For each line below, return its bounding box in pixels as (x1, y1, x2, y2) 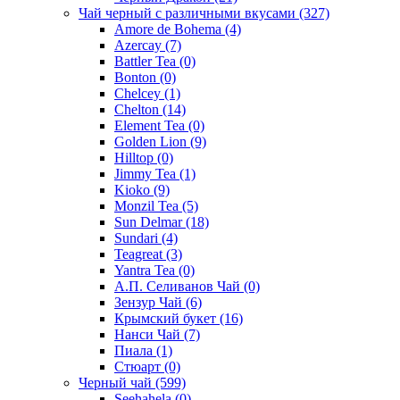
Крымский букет (114, 310, 220, 326)
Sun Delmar (114, 213, 186, 229)
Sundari (114, 229, 162, 246)
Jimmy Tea (114, 165, 179, 181)
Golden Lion (114, 133, 190, 149)
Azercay (114, 37, 165, 53)
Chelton (114, 101, 162, 117)
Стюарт (114, 358, 164, 374)
